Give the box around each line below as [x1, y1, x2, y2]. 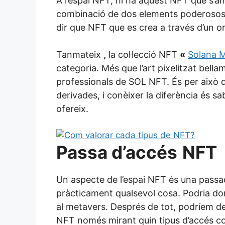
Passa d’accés [56, 141, 177, 163]
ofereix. [56, 103, 88, 114]
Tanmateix [56, 49, 103, 60]
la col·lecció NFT [106, 49, 180, 60]
